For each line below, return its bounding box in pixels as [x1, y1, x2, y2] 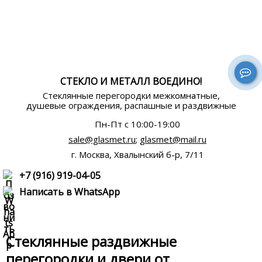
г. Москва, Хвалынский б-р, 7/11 [71, 149, 204, 160]
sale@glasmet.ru [68, 133, 136, 145]
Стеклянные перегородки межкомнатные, [42, 89, 220, 101]
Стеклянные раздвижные [6, 232, 177, 251]
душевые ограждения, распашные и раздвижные [26, 99, 236, 111]
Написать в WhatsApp [19, 185, 120, 198]
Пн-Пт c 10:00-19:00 [95, 118, 180, 130]
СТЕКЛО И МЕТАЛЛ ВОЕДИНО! [60, 75, 202, 88]
